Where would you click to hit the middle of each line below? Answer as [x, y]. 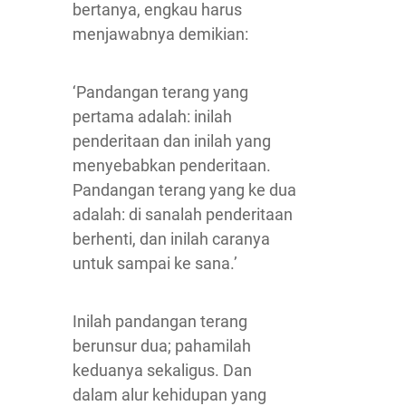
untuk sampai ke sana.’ [155, 263]
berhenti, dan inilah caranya [171, 239]
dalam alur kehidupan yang [169, 395]
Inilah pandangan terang [160, 321]
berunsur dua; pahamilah [162, 346]
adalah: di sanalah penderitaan [183, 214]
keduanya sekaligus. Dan [162, 370]
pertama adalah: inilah [152, 116]
